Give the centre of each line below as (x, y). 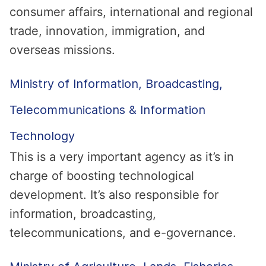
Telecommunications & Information (107, 110)
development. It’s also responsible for (114, 195)
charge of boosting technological (102, 176)
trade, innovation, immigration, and (107, 31)
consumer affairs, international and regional (131, 12)
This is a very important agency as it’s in (122, 157)
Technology (42, 136)
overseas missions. (64, 50)
